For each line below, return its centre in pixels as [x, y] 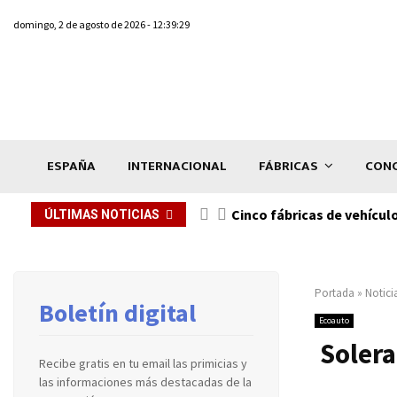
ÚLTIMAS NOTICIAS [102, 214]
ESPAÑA [71, 166]
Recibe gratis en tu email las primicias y [143, 363]
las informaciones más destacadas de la [145, 381]
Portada [335, 292]
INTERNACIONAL [177, 166]
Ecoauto [334, 320]
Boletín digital [117, 312]
